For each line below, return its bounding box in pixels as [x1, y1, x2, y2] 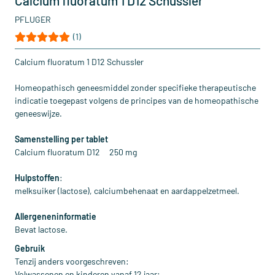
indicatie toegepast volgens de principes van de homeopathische [15, 95, 258, 106]
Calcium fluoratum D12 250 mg [15, 147, 137, 157]
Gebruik [15, 243, 45, 254]
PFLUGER [15, 14, 51, 25]
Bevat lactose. [15, 224, 68, 234]
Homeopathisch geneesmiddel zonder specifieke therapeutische [15, 82, 256, 93]
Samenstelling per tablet [15, 134, 108, 144]
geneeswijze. [15, 108, 62, 118]
